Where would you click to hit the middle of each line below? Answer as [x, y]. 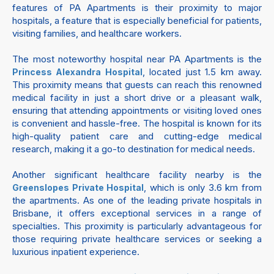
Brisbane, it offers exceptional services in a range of [137, 213]
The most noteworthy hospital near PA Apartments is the [137, 59]
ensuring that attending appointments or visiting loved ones [137, 110]
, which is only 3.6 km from [203, 187]
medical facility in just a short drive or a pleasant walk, [137, 97]
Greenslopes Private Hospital [78, 187]
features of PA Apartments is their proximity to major [137, 7]
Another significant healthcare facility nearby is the [137, 174]
